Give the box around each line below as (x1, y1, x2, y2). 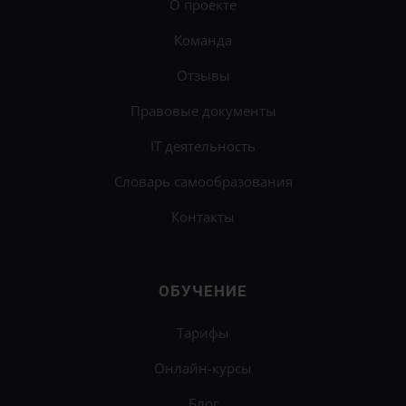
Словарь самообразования (113, 172, 293, 191)
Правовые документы (130, 101, 276, 121)
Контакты (171, 208, 235, 227)
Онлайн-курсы (154, 359, 252, 378)
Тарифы (177, 324, 229, 343)
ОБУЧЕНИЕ (159, 282, 247, 301)
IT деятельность (150, 137, 256, 156)
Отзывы (176, 66, 230, 85)
